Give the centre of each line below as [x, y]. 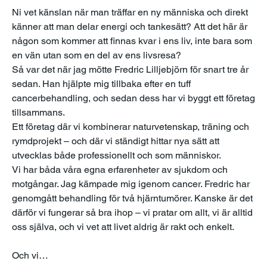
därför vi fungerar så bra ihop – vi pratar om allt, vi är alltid [132, 213]
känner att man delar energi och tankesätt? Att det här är [130, 27]
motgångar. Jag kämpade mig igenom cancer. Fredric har [131, 184]
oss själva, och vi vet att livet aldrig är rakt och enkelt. [123, 227]
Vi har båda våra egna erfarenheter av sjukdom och [120, 170]
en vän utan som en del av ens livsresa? [97, 55]
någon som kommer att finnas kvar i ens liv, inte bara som [132, 41]
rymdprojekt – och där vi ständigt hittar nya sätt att [116, 141]
